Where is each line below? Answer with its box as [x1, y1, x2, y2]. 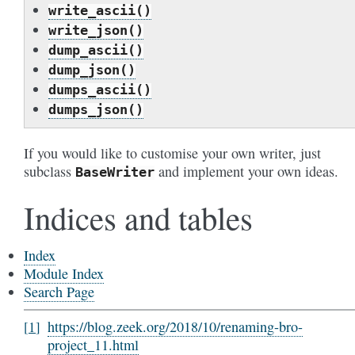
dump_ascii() [48, 42, 143, 58]
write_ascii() [48, 2, 151, 18]
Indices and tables [24, 196, 253, 239]
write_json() [48, 22, 143, 38]
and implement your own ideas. [155, 162, 338, 181]
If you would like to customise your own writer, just [24, 143, 321, 162]
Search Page [24, 282, 94, 301]
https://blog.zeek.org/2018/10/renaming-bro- [48, 316, 303, 336]
